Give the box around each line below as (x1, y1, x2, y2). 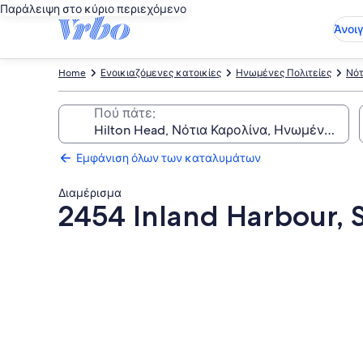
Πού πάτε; (94, 105, 156, 122)
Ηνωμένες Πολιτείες (236, 66, 331, 79)
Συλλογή (58, 238, 141, 262)
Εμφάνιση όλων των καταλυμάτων (76, 151, 261, 165)
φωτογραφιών (58, 262, 202, 285)
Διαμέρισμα (58, 186, 122, 200)
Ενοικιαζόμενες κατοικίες (100, 66, 221, 79)
